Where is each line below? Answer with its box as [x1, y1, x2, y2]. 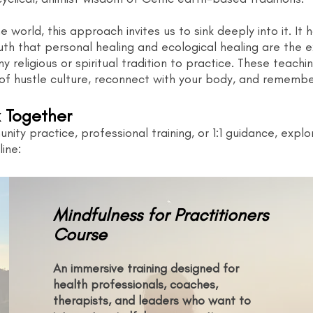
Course [53, 223, 108, 245]
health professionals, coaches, [53, 276, 219, 292]
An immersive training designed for [53, 260, 240, 276]
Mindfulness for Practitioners [53, 203, 269, 225]
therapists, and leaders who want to [53, 292, 252, 308]
